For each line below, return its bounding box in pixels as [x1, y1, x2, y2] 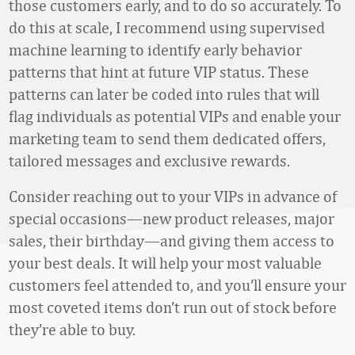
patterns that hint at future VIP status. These [9, 63, 309, 81]
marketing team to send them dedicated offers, [9, 129, 326, 147]
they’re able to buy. [9, 320, 136, 338]
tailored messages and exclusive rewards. [9, 151, 290, 170]
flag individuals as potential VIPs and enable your [9, 107, 341, 125]
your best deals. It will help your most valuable [9, 254, 322, 272]
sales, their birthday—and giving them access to [9, 231, 334, 250]
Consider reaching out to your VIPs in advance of [9, 187, 337, 205]
